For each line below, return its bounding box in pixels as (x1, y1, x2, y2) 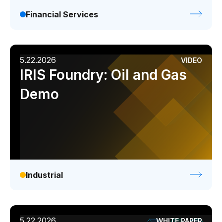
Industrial (26, 170, 63, 180)
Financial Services (26, 9, 98, 19)
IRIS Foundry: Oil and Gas (20, 66, 187, 83)
